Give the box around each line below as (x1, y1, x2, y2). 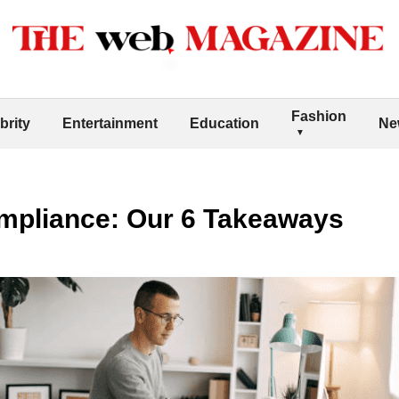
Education (190, 115, 259, 131)
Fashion (291, 108, 346, 124)
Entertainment (62, 115, 158, 131)
